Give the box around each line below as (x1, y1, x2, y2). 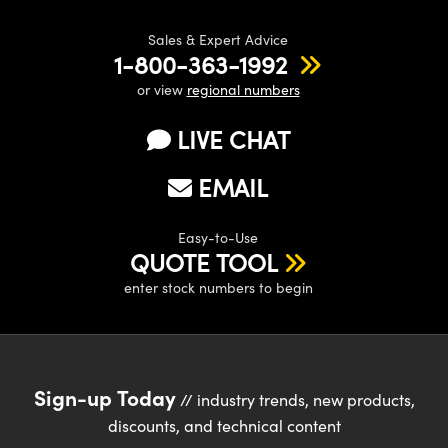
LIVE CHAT (176, 122, 290, 155)
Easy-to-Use (178, 227, 258, 247)
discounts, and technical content (107, 414, 341, 436)
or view (136, 79, 187, 99)
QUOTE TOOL (129, 245, 278, 278)
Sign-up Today (33, 381, 176, 411)
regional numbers (186, 79, 300, 99)
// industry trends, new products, (175, 388, 415, 410)
